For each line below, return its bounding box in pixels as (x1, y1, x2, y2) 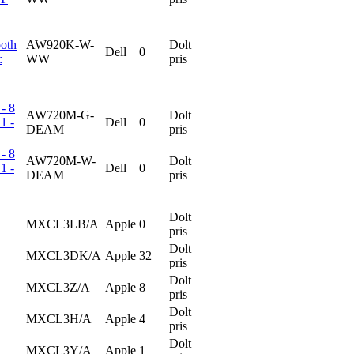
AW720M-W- (26, 153, 96, 168)
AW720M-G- (26, 107, 94, 122)
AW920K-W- (26, 37, 94, 51)
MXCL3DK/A (26, 248, 101, 262)
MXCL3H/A (26, 311, 92, 326)
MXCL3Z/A (26, 280, 90, 294)
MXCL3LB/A (26, 217, 99, 231)
